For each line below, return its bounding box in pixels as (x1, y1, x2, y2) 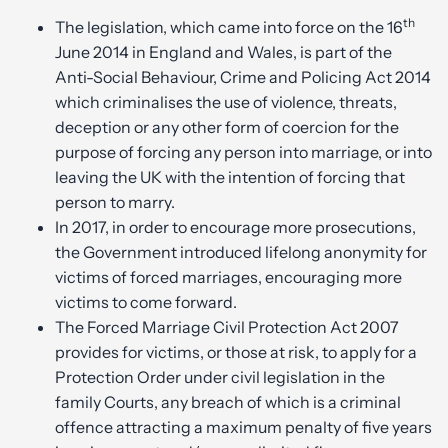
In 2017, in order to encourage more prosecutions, (55, 217, 416, 237)
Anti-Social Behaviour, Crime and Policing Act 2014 (55, 67, 431, 87)
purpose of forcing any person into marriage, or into (55, 142, 432, 162)
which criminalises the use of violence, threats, (55, 92, 397, 112)
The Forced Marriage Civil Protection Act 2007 (55, 317, 399, 337)
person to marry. (55, 192, 175, 212)
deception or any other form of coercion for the (55, 117, 399, 137)
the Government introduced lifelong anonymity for (55, 242, 427, 262)
